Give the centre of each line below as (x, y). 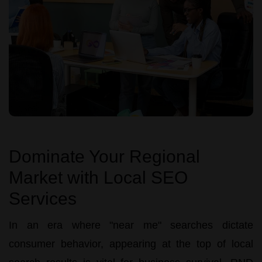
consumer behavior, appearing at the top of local (131, 244)
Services (43, 198)
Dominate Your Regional (104, 156)
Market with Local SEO (98, 177)
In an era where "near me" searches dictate (131, 225)
